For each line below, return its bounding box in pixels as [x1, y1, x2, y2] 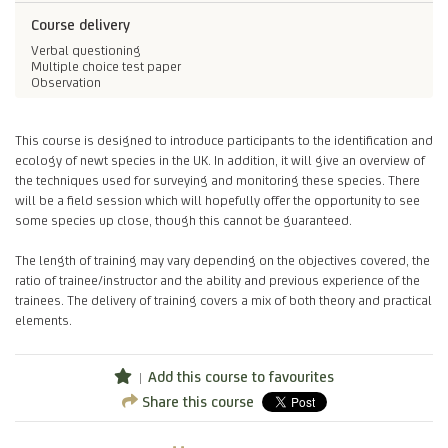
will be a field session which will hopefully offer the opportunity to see [15, 191, 420, 208]
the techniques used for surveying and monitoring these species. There [15, 171, 420, 188]
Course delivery [31, 16, 130, 34]
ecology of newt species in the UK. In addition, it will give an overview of [15, 151, 425, 168]
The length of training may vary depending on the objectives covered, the [15, 251, 430, 268]
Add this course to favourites [147, 367, 334, 385]
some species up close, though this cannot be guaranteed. [15, 211, 352, 228]
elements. [15, 311, 72, 328]
